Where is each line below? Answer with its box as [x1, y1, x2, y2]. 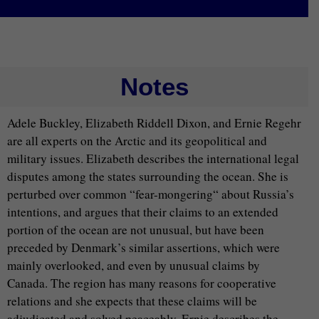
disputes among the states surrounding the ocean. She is [7, 168, 288, 184]
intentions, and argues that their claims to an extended [7, 204, 278, 220]
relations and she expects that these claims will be [7, 293, 257, 309]
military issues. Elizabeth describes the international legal [7, 150, 299, 167]
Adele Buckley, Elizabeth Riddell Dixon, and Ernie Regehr [7, 115, 301, 131]
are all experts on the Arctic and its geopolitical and [7, 132, 267, 149]
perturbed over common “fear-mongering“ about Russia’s [7, 186, 294, 202]
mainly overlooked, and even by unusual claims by [7, 257, 260, 273]
